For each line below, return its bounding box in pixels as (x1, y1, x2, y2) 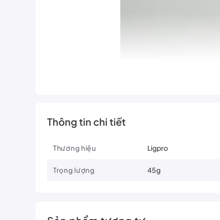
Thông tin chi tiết (47, 115, 126, 128)
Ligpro (147, 143, 168, 152)
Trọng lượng (53, 165, 95, 174)
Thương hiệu (53, 143, 96, 152)
